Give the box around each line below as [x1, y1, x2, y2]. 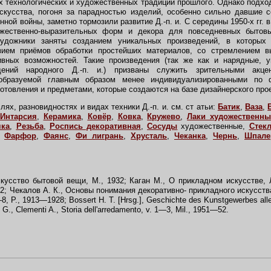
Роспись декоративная [49, 122, 142, 131]
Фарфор [4, 131, 36, 140]
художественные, [177, 122, 249, 131]
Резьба [16, 122, 44, 131]
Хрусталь [131, 131, 167, 140]
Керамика [43, 112, 81, 121]
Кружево [147, 112, 181, 121]
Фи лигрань [76, 131, 123, 140]
